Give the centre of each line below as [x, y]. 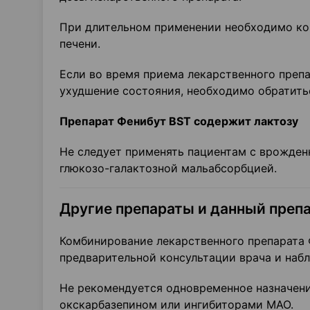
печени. [80, 44]
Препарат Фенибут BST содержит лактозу [179, 121]
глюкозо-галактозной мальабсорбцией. [168, 168]
